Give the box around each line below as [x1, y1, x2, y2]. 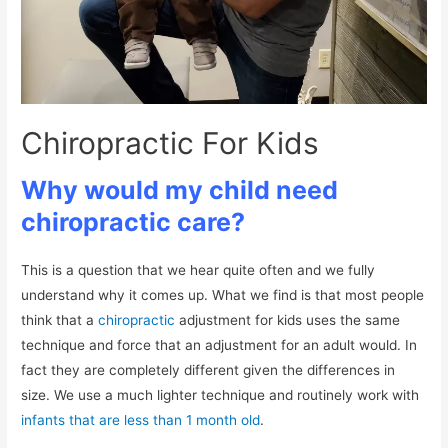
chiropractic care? [21, 207, 246, 238]
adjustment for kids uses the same [175, 312, 401, 329]
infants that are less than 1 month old [21, 412, 261, 429]
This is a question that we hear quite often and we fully [21, 262, 376, 279]
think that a [21, 312, 99, 329]
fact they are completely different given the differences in [21, 362, 396, 379]
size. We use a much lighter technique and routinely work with [21, 387, 420, 404]
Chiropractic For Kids [21, 124, 320, 161]
